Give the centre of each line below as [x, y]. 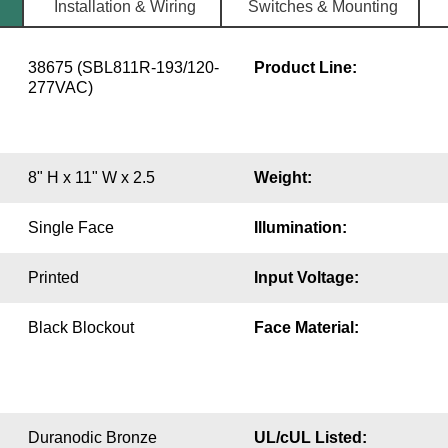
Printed [53, 278]
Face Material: [306, 328]
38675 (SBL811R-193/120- [123, 68]
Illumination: [300, 228]
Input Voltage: [306, 278]
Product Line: [305, 68]
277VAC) [60, 88]
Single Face [70, 228]
